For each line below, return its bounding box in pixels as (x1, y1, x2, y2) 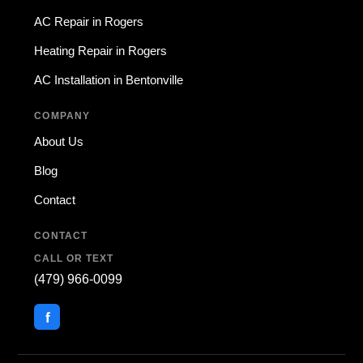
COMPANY (34, 110, 90, 122)
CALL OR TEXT (34, 253, 113, 264)
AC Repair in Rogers (34, 15, 144, 28)
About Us (34, 135, 84, 148)
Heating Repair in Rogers (34, 44, 168, 58)
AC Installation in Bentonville (34, 73, 184, 87)
